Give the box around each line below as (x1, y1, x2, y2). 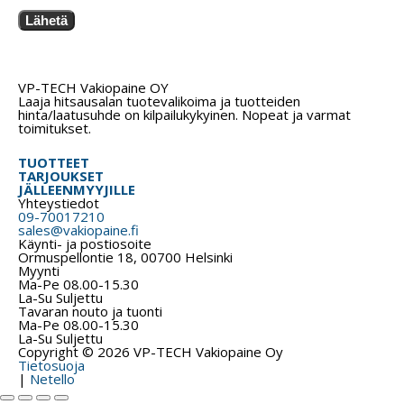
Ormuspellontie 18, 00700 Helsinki (18, 247, 233, 266)
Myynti (18, 261, 60, 280)
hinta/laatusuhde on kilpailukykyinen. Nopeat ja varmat (18, 106, 351, 124)
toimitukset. (18, 119, 91, 138)
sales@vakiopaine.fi (18, 220, 139, 239)
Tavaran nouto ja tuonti (18, 301, 162, 320)
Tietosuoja (18, 355, 85, 374)
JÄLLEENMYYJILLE (18, 179, 135, 198)
